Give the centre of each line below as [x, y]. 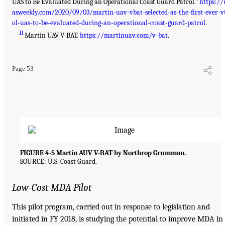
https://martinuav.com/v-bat [124, 36]
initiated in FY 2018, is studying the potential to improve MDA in [118, 219]
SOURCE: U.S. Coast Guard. [59, 162]
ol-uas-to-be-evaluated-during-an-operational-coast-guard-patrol [109, 23]
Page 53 [23, 69]
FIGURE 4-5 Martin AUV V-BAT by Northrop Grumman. [103, 153]
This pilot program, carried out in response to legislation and [111, 207]
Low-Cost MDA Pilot [52, 188]
